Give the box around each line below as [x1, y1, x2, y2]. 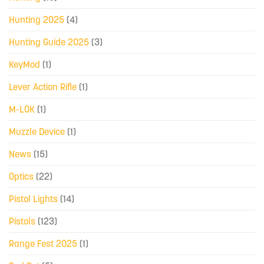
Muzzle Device [9, 126, 65, 138]
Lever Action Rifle [9, 81, 77, 93]
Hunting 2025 [9, 14, 64, 26]
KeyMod [9, 58, 40, 71]
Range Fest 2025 [9, 237, 77, 250]
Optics [9, 170, 34, 183]
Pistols [9, 215, 35, 227]
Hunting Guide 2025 [9, 36, 89, 48]
